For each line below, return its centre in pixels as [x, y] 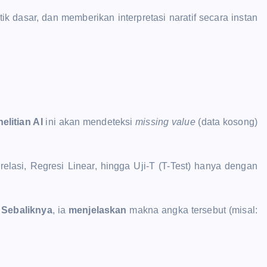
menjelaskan [97, 210]
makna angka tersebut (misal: [192, 210]
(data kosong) [226, 122]
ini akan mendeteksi [89, 122]
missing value [165, 122]
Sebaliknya [27, 210]
